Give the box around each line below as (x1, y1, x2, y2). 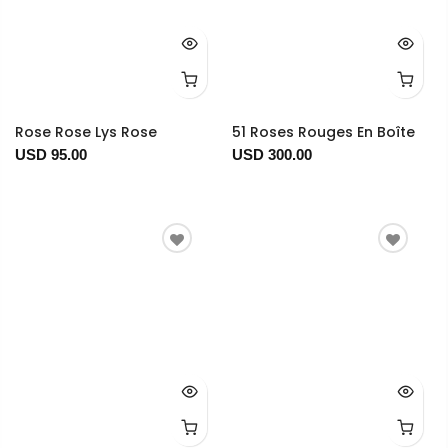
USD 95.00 (15, 146, 87, 164)
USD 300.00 (231, 146, 312, 164)
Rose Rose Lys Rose (15, 122, 157, 143)
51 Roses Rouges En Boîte (231, 122, 415, 143)
